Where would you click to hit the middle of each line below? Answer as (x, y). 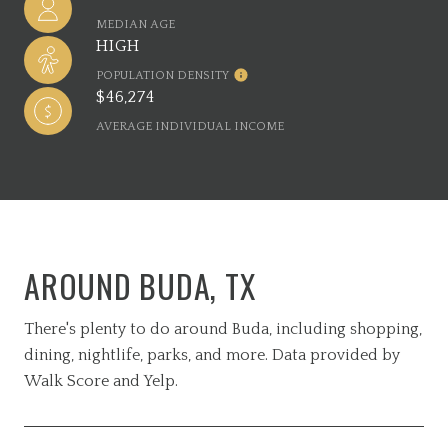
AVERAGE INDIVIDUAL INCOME (190, 126)
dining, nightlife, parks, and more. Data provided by (212, 355)
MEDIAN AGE (135, 24)
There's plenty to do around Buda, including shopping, (223, 329)
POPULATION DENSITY (162, 75)
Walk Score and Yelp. (101, 381)
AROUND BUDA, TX (140, 285)
